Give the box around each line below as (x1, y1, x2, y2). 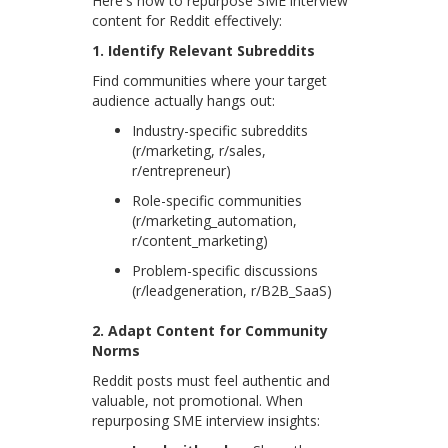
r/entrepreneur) (132, 161, 232, 181)
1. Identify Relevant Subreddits (92, 41, 316, 61)
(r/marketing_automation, (132, 211, 298, 231)
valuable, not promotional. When (92, 391, 304, 411)
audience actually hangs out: (92, 91, 276, 111)
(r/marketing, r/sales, (132, 141, 267, 161)
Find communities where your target (92, 71, 328, 91)
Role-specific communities (132, 191, 303, 211)
